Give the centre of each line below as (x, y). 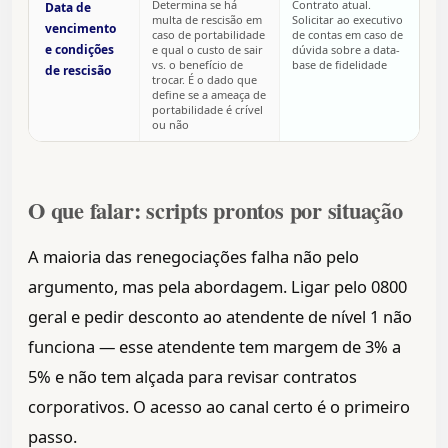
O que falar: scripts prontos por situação (215, 211)
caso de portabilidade (208, 35)
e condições (79, 50)
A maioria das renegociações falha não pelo (193, 257)
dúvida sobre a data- (346, 50)
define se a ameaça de (209, 95)
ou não (170, 125)
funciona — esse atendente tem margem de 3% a (214, 347)
